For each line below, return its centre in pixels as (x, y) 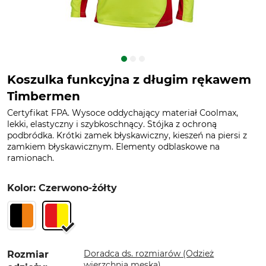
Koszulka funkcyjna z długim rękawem (129, 80)
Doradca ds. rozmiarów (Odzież (149, 254)
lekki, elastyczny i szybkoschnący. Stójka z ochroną (112, 124)
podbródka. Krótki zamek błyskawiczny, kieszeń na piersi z (127, 135)
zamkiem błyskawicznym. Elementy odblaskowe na (113, 147)
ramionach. (31, 158)
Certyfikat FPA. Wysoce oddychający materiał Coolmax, (123, 113)
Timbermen (44, 96)
